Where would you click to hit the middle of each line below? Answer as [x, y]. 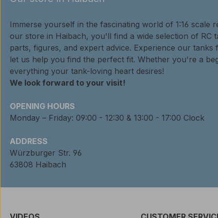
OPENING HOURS [42, 106]
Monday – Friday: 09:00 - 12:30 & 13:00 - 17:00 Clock [107, 118]
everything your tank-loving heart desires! [87, 71]
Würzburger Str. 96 [46, 153]
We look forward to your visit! [68, 82]
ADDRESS [29, 141]
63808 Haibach [38, 164]
